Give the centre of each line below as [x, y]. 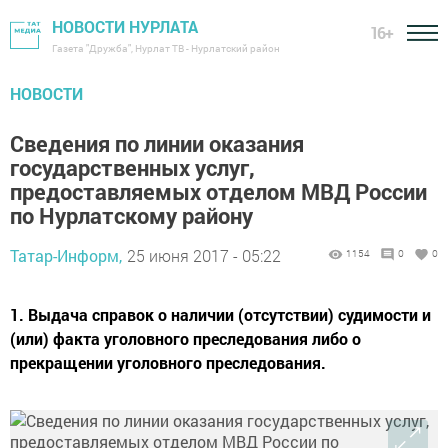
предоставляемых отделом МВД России [218, 191]
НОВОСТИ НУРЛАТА [125, 26]
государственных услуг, [132, 167]
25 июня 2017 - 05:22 [204, 255]
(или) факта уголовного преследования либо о [185, 338]
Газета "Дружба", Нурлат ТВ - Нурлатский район [166, 48]
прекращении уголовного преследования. [168, 362]
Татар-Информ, [66, 255]
